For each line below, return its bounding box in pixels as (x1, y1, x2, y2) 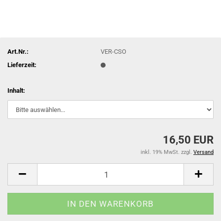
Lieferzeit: (7, 61, 37, 69)
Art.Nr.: (7, 47, 29, 55)
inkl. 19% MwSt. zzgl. (141, 149, 193, 155)
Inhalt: (7, 87, 25, 94)
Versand (193, 149, 214, 155)
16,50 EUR (163, 134, 214, 146)
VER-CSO (101, 47, 127, 55)
